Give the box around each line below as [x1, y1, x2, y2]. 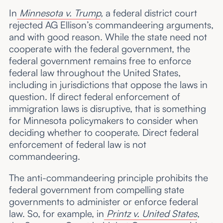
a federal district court [105, 7, 197, 19]
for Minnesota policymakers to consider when [8, 114, 198, 127]
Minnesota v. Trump [19, 7, 101, 19]
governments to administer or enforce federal [8, 196, 198, 208]
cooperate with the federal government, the [8, 43, 190, 55]
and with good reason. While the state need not [8, 31, 207, 43]
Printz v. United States [106, 208, 197, 220]
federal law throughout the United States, [8, 67, 181, 79]
